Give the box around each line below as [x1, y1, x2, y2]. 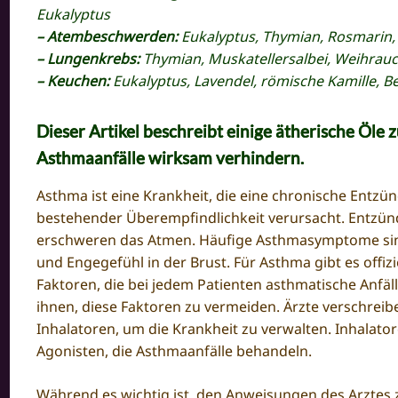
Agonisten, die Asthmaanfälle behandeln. [36, 340, 313, 361]
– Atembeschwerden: [36, 26, 182, 46]
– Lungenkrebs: [36, 48, 144, 68]
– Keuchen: [36, 70, 114, 91]
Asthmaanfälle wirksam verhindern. [36, 147, 308, 168]
